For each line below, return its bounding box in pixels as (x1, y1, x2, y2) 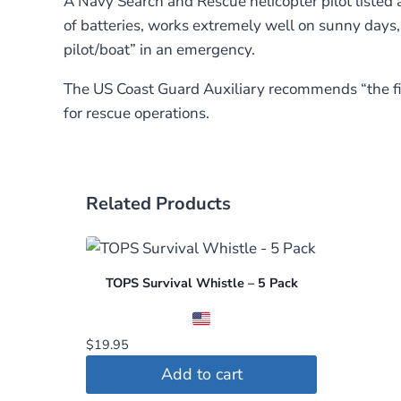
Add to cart (160, 363, 243, 386)
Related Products (86, 191, 231, 216)
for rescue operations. (64, 102, 209, 124)
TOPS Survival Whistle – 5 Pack (105, 273, 298, 292)
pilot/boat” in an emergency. (64, 38, 255, 60)
